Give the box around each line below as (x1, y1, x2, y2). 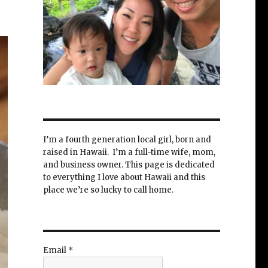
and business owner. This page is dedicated (42, 159, 215, 170)
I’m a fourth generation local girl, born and (42, 134, 211, 145)
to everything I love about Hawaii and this (42, 172, 205, 182)
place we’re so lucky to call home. (42, 184, 173, 195)
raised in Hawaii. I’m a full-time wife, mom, (42, 147, 215, 157)
